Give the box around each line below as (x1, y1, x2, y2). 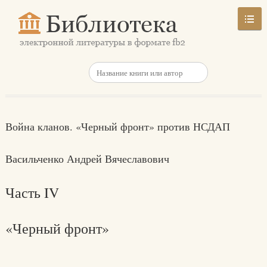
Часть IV (5, 183, 59, 202)
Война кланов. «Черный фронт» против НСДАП (5, 119, 230, 133)
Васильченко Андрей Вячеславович (5, 151, 169, 166)
